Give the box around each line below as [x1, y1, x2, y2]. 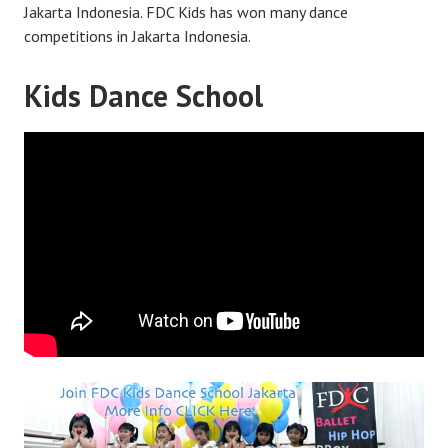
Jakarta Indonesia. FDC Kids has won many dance [24, 2, 348, 23]
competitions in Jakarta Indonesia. [24, 26, 251, 47]
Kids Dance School [24, 76, 263, 116]
